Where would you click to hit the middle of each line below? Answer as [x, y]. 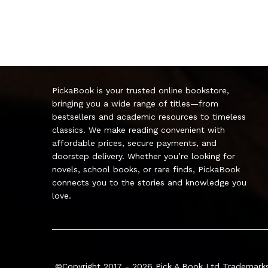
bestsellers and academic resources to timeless [149, 116]
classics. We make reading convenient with [138, 130]
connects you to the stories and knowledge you [149, 182]
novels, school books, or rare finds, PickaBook [146, 169]
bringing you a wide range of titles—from [135, 103]
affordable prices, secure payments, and [134, 143]
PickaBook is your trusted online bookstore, [141, 90]
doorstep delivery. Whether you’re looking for [144, 156]
